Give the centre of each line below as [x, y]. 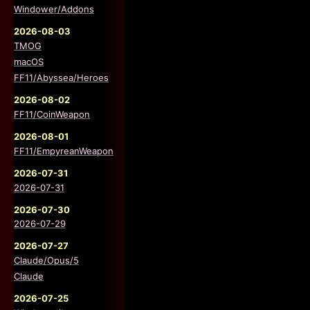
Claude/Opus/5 [46, 261]
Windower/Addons [54, 9]
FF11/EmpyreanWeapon [64, 151]
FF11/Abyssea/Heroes [61, 77]
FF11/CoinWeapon [52, 114]
